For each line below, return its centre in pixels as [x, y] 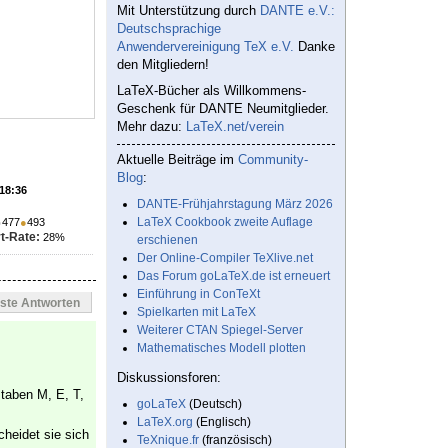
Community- [273, 160]
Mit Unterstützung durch [188, 11]
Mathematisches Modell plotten [221, 348]
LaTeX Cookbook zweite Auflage [225, 222]
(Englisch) [222, 422]
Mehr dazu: [151, 127]
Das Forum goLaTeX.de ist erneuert [233, 276]
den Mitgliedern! [163, 65]
